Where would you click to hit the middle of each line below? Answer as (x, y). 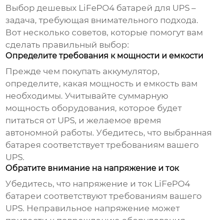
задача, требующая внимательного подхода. (102, 20)
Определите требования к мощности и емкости (105, 56)
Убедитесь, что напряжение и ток (80, 184)
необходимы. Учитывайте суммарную (87, 96)
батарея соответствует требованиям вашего (102, 145)
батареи (24, 196)
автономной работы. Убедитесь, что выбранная (109, 133)
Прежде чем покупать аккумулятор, (83, 71)
